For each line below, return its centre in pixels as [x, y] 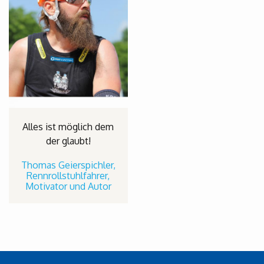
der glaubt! [68, 141]
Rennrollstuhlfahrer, [68, 176]
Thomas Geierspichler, [68, 165]
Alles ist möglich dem [68, 127]
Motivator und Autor [68, 187]
